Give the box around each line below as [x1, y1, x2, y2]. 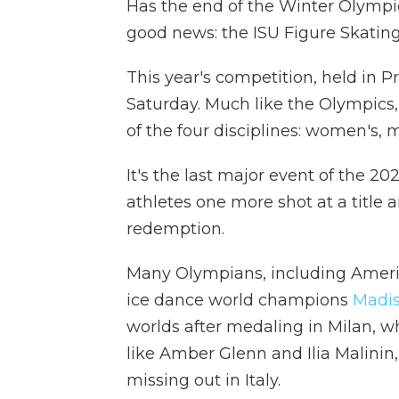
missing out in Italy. [126, 370, 281, 390]
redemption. [126, 219, 224, 239]
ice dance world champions [126, 290, 353, 310]
